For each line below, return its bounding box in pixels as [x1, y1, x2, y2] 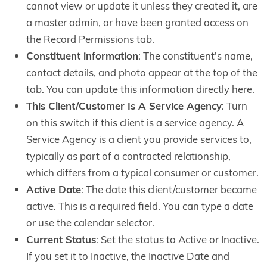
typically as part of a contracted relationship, [26, 149, 231, 163]
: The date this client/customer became [81, 182, 257, 196]
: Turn [222, 99, 247, 113]
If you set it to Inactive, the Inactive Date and [26, 249, 229, 263]
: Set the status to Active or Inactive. [96, 232, 259, 246]
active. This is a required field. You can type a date [26, 199, 253, 213]
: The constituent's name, [138, 49, 253, 63]
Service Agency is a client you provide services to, [26, 132, 252, 146]
